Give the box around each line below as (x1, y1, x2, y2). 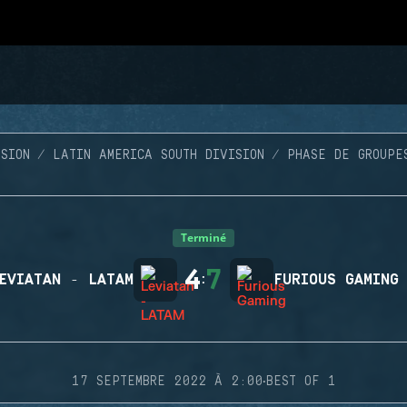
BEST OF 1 (265, 374, 336, 389)
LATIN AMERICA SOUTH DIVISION (53, 148, 264, 163)
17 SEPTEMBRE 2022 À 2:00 (71, 374, 263, 389)
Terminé (181, 230, 226, 245)
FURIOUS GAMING (273, 272, 399, 288)
